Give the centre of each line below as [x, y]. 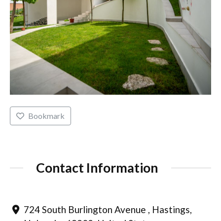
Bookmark [46, 116]
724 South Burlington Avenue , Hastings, [108, 210]
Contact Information [97, 167]
